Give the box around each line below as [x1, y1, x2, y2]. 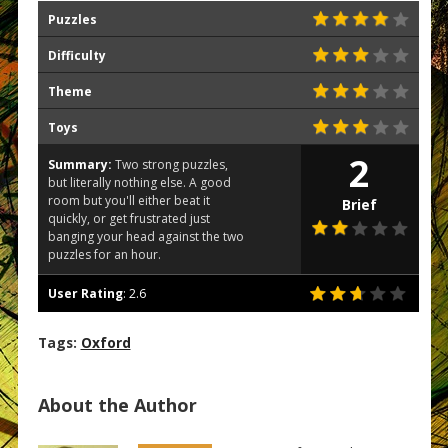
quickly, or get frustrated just [47, 210, 210, 228]
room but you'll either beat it [47, 192, 210, 210]
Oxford [80, 333, 131, 353]
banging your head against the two [47, 228, 244, 246]
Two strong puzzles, [111, 156, 228, 174]
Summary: [47, 156, 112, 174]
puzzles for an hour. [47, 246, 161, 264]
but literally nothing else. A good [47, 174, 231, 192]
